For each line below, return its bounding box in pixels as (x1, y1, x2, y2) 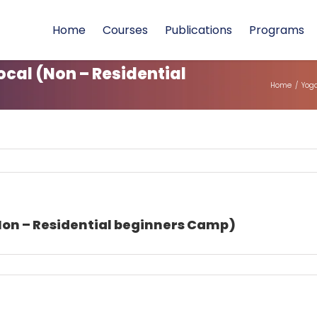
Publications (165, 22, 232, 38)
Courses (103, 22, 148, 38)
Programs (249, 22, 304, 38)
